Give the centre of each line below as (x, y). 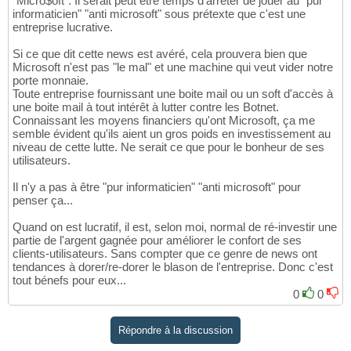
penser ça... (43, 201)
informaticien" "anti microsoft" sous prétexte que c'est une (159, 14)
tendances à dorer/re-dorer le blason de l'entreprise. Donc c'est (173, 267)
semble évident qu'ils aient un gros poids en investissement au (172, 134)
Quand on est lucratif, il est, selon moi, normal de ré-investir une (175, 227)
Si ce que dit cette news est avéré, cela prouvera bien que (160, 54)
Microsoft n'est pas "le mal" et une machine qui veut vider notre (173, 67)
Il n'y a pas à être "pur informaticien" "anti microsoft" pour (157, 187)
